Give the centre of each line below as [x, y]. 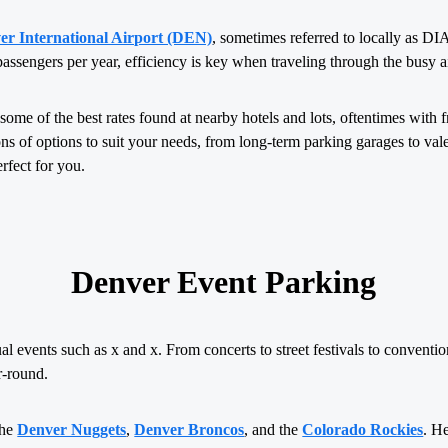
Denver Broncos [189, 429]
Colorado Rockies [363, 429]
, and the [273, 429]
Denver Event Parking [224, 282]
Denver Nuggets [72, 429]
